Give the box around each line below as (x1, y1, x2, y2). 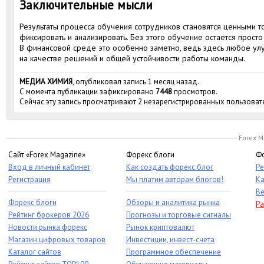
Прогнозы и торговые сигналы (126, 210, 231, 220)
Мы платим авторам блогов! (126, 174, 223, 184)
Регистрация (8, 174, 51, 184)
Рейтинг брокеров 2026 (8, 210, 89, 220)
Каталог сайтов (8, 247, 61, 257)
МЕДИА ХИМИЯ (19, 77, 72, 87)
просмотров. (172, 87, 217, 97)
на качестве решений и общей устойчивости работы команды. (19, 53, 245, 64)
